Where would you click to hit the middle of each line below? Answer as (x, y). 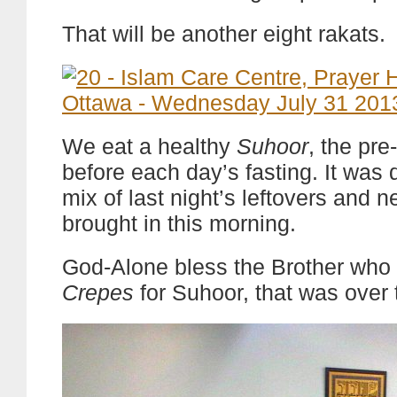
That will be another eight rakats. (224, 34)
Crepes (98, 292)
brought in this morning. (179, 223)
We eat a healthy (149, 146)
